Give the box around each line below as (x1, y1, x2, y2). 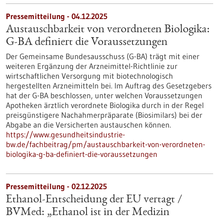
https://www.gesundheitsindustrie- (6, 130, 125, 139)
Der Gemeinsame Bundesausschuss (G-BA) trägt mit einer (6, 51, 199, 61)
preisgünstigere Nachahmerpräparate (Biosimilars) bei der (6, 110, 202, 120)
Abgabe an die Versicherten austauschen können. (6, 120, 171, 130)
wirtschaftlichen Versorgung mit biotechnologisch (6, 71, 173, 81)
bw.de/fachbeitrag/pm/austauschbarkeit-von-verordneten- (6, 139, 205, 149)
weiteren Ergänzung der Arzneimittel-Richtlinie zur (6, 61, 177, 71)
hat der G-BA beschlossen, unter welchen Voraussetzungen (6, 90, 202, 100)
